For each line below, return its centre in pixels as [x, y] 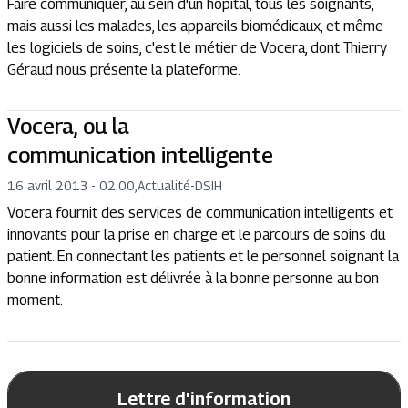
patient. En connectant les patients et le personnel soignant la [203, 256]
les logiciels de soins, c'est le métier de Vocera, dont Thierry [197, 48]
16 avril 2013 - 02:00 [71, 185]
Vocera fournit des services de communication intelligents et [200, 213]
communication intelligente [140, 155]
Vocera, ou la [68, 126]
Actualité [164, 185]
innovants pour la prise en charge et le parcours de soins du [196, 235]
